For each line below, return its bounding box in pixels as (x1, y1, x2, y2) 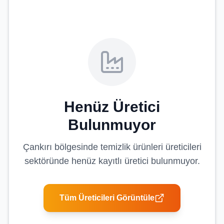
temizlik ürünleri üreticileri (100, 142, 201, 152)
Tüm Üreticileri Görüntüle (59, 193, 154, 202)
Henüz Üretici (64, 98, 160, 115)
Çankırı (22, 142, 52, 152)
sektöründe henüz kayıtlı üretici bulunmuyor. (24, 156, 200, 166)
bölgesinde (51, 142, 100, 152)
